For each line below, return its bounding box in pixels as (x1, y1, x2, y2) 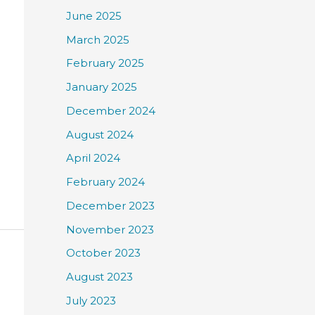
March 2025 (66, 32, 129, 46)
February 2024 (66, 175, 145, 189)
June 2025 (66, 8, 122, 22)
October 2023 (66, 246, 141, 260)
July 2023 (66, 293, 116, 307)
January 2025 (66, 80, 137, 94)
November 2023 (66, 222, 154, 236)
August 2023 (66, 270, 133, 284)
